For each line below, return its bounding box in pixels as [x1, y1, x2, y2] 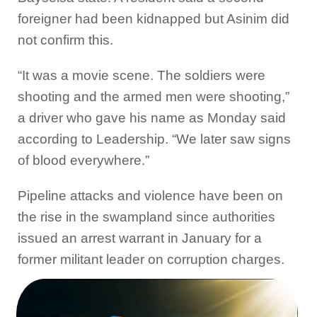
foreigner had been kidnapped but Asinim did [18, 11, 289, 26]
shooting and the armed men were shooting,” [18, 89, 289, 104]
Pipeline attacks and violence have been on [18, 188, 283, 203]
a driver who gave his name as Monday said [18, 110, 286, 125]
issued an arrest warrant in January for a [18, 231, 262, 246]
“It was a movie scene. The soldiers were [18, 68, 265, 83]
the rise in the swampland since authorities [18, 209, 275, 224]
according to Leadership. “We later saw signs [18, 132, 291, 146]
